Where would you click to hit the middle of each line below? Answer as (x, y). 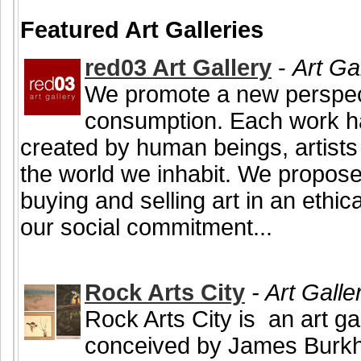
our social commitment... (146, 228)
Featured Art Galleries (142, 29)
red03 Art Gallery (178, 68)
